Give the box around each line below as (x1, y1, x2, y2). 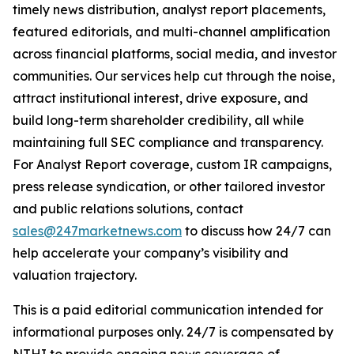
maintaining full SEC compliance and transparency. (13, 134, 323, 150)
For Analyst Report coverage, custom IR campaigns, (13, 156, 332, 172)
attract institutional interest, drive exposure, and (13, 89, 308, 106)
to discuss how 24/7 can (182, 222, 331, 239)
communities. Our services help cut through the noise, (13, 67, 335, 84)
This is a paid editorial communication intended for (13, 301, 323, 318)
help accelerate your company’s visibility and (13, 244, 288, 261)
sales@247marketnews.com (13, 222, 182, 239)
